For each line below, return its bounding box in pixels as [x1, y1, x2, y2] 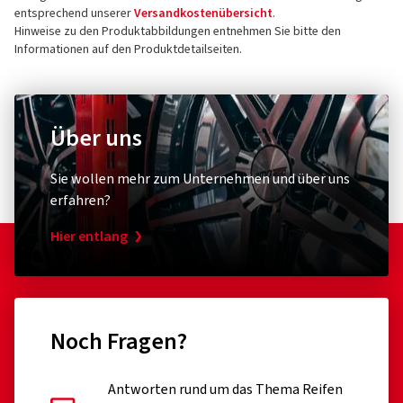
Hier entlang [50, 227, 128, 246]
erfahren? [50, 191, 111, 210]
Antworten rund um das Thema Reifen [108, 380, 343, 399]
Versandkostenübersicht [134, 4, 273, 22]
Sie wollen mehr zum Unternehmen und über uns [50, 169, 350, 189]
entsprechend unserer [14, 4, 134, 22]
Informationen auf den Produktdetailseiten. [14, 40, 242, 58]
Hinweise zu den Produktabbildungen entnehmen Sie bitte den [14, 22, 341, 40]
